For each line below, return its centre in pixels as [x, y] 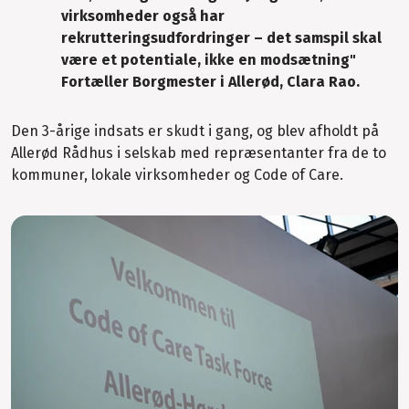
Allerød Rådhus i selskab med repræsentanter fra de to [199, 152]
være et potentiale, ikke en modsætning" [209, 59]
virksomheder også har [143, 16]
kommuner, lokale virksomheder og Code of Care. [177, 174]
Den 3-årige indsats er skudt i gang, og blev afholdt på [195, 131]
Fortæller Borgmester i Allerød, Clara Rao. [210, 81]
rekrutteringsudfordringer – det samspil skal [221, 37]
